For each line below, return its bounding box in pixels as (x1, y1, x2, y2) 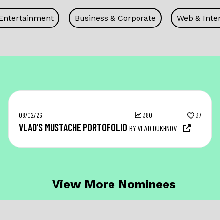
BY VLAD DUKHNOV (129, 123, 177, 133)
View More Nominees (52, 177, 176, 191)
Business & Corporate (75, 13, 156, 23)
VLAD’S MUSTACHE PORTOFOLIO (18, 121, 127, 133)
